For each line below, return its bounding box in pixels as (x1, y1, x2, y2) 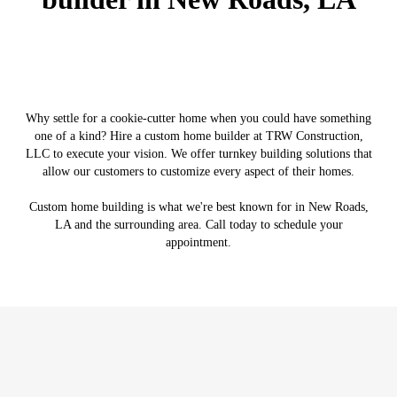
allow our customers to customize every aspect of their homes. (43, 165, 354, 179)
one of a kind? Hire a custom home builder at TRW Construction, (34, 129, 363, 144)
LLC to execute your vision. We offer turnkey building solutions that (25, 147, 372, 161)
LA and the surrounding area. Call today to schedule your (54, 218, 343, 232)
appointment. (166, 236, 231, 250)
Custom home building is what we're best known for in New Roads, (28, 200, 369, 214)
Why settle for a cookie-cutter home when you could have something (26, 112, 371, 126)
